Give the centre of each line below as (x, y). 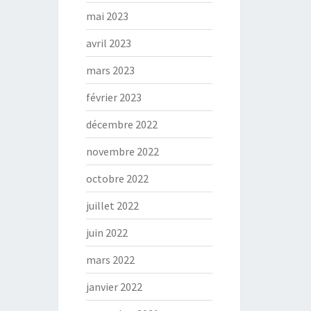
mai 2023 (107, 16)
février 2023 (114, 97)
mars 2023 (110, 70)
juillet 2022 (112, 205)
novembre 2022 (122, 151)
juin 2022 (107, 233)
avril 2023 (108, 43)
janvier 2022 (114, 287)
